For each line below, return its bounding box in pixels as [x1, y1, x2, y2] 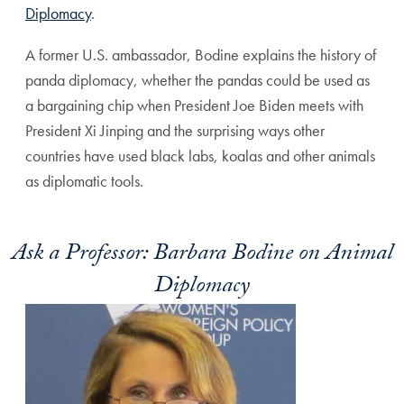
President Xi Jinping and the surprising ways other [25, 120, 325, 141]
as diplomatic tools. [25, 170, 143, 191]
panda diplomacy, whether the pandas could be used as [25, 69, 370, 90]
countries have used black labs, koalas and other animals [25, 145, 375, 166]
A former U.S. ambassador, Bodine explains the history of [25, 44, 376, 65]
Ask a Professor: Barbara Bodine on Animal [11, 235, 393, 275]
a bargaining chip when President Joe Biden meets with [25, 95, 363, 115]
